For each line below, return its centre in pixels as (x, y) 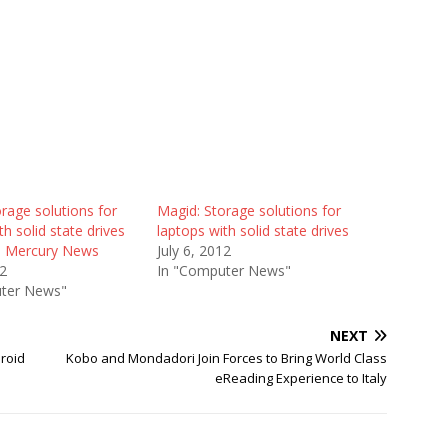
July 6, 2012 (193, 250)
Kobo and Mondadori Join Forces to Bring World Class (227, 358)
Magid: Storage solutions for (248, 210)
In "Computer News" (223, 270)
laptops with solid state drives (252, 230)
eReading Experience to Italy (301, 378)
